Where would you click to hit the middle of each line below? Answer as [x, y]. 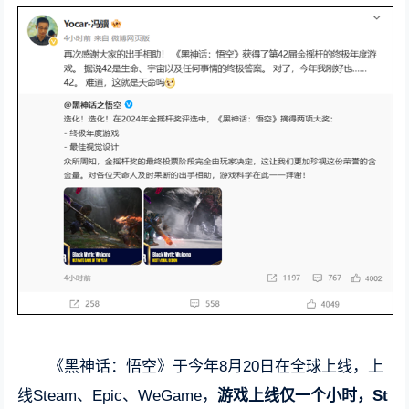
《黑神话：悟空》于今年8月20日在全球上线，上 [216, 367]
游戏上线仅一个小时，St [303, 396]
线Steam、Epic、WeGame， [118, 396]
